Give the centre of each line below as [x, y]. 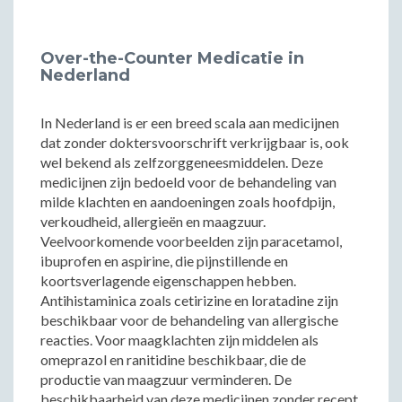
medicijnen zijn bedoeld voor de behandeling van [188, 182]
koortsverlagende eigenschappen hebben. [168, 280]
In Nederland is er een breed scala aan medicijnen [190, 122]
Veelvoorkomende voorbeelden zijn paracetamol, [191, 241]
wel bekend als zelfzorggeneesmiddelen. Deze [182, 162]
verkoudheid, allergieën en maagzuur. [153, 221]
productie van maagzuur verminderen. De [166, 379]
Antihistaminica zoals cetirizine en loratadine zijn [189, 300]
